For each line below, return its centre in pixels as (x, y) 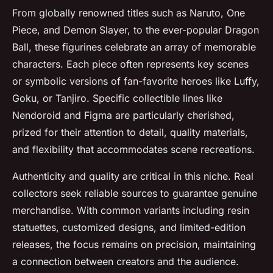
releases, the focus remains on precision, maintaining (134, 244)
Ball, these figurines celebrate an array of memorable (134, 47)
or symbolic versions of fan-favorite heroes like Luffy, (136, 81)
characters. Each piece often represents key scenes (130, 64)
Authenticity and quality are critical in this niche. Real (133, 176)
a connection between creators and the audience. (126, 261)
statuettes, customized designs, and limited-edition (129, 227)
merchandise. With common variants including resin (131, 210)
